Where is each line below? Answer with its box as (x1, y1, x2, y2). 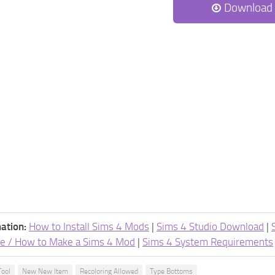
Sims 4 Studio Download (157, 220, 264, 233)
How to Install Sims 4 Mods (29, 220, 149, 233)
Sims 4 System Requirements (142, 236, 273, 248)
